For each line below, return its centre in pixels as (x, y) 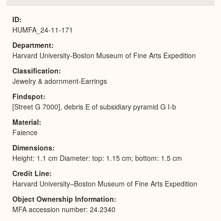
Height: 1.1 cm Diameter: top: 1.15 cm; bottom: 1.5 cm (97, 158)
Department (32, 45)
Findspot (28, 96)
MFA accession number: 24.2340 (64, 209)
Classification (36, 70)
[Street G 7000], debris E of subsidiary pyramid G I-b (94, 106)
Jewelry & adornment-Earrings (60, 81)
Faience (25, 132)
